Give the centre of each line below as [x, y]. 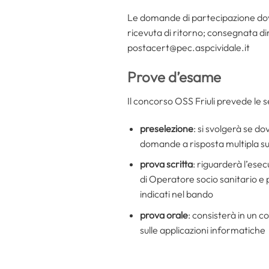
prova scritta [166, 164]
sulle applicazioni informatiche [202, 230]
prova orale [164, 215]
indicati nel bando [176, 194]
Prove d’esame [174, 77]
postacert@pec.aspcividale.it [189, 48]
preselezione [166, 128]
